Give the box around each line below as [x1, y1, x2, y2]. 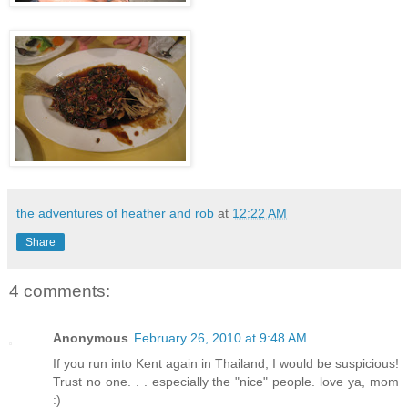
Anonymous [53, 331, 128, 346]
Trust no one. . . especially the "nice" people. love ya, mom [53, 374, 399, 390]
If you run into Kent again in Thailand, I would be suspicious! [53, 356, 399, 372]
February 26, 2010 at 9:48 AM [134, 331, 307, 346]
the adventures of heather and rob [16, 205, 214, 220]
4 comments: [9, 280, 110, 301]
